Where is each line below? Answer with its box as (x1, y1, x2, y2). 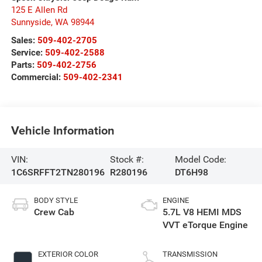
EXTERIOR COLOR (37, 249, 98, 258)
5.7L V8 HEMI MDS (163, 206, 242, 218)
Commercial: (11, 71, 63, 82)
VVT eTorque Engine (163, 219, 248, 230)
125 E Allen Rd (11, 4, 67, 15)
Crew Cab (33, 206, 74, 218)
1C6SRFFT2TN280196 (11, 167, 105, 178)
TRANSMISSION (163, 249, 218, 258)
